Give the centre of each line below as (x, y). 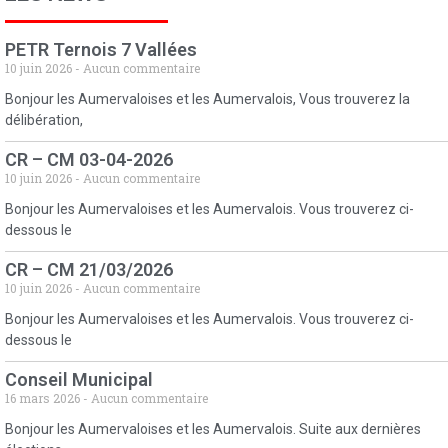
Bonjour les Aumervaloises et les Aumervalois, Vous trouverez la (207, 99)
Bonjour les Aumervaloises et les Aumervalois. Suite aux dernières (213, 429)
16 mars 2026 (44, 398)
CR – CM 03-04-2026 (89, 160)
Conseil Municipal (79, 380)
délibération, (44, 120)
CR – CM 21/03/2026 (89, 270)
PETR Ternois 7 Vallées (101, 50)
